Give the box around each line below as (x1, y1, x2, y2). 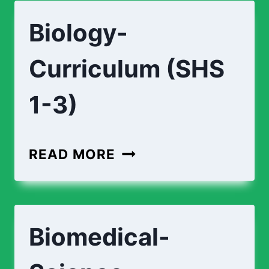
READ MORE (29, 146, 116, 162)
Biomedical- (29, 222, 170, 252)
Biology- (29, 18, 128, 47)
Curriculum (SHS (29, 54, 225, 83)
